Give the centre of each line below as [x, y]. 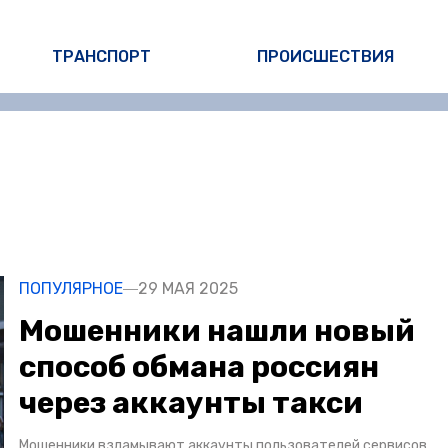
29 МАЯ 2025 [188, 289]
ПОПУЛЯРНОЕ [71, 289]
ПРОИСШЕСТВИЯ [326, 56]
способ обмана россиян [199, 367]
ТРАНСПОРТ [102, 56]
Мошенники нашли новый [217, 331]
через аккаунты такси [191, 403]
